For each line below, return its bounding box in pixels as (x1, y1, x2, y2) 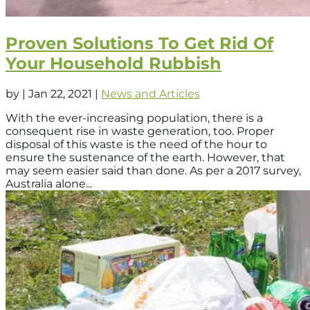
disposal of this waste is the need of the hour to (6, 138, 267, 152)
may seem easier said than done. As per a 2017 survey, (6, 164, 301, 178)
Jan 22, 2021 (28, 87, 92, 101)
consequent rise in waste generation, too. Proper (6, 125, 274, 138)
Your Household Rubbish (6, 53, 221, 74)
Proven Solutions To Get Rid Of (6, 33, 273, 54)
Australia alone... (6, 177, 92, 191)
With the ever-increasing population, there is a (6, 111, 263, 125)
